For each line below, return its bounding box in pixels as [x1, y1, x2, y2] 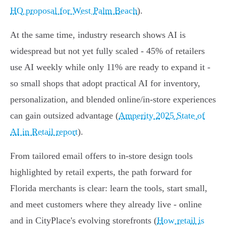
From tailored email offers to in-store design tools [10, 151, 193, 161]
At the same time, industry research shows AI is [10, 30, 186, 40]
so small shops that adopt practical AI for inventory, [10, 78, 200, 89]
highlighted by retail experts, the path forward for [10, 167, 192, 178]
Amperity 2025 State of [119, 110, 205, 121]
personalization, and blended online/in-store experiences [10, 94, 216, 105]
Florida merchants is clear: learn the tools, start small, [10, 183, 207, 194]
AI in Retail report [10, 127, 78, 137]
